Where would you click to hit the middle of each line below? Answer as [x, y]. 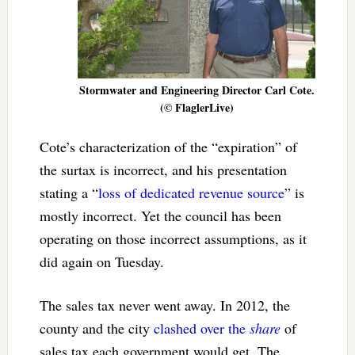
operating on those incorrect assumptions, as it [173, 238]
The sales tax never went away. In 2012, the [164, 305]
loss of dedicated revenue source [191, 192]
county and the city [96, 328]
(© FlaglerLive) [197, 107]
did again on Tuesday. [104, 261]
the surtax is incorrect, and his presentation [163, 169]
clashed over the [201, 328]
